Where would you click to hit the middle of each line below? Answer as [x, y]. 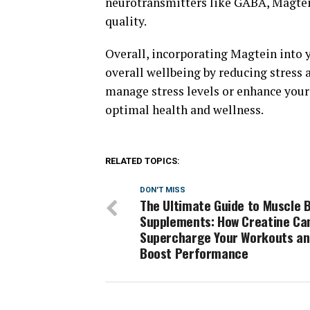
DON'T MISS [163, 190]
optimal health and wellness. [184, 110]
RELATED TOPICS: [143, 161]
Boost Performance [194, 253]
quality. [126, 21]
